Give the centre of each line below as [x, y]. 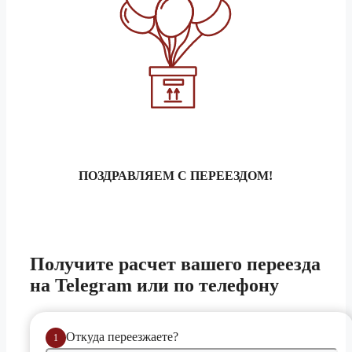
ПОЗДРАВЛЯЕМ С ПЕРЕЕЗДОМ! [176, 176]
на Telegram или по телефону [154, 286]
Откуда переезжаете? [122, 336]
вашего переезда [251, 264]
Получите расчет [105, 264]
